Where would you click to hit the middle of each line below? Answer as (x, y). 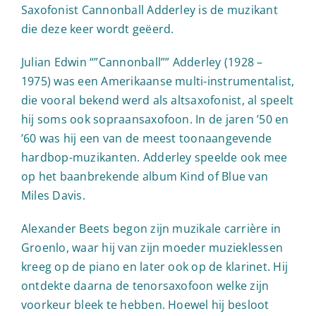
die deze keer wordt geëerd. (98, 29)
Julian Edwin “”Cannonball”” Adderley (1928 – (142, 62)
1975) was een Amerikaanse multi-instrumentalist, (158, 81)
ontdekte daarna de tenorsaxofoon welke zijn (145, 285)
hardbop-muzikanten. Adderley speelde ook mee (154, 157)
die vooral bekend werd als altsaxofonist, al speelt (158, 100)
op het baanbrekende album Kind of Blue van (145, 176)
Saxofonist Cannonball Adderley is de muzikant (150, 10)
